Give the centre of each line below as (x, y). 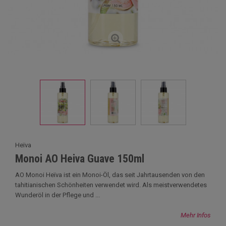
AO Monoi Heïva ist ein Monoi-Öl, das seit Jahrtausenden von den (110, 175)
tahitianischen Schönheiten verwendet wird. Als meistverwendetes (111, 185)
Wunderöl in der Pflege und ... (58, 195)
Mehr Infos (196, 215)
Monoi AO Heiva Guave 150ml (80, 159)
